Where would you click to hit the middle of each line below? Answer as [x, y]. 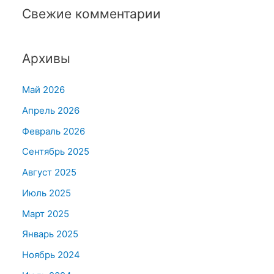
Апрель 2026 [51, 110]
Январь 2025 [50, 234]
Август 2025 [49, 172]
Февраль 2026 [54, 131]
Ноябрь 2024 [51, 255]
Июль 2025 [46, 193]
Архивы [46, 58]
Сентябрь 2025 [56, 152]
